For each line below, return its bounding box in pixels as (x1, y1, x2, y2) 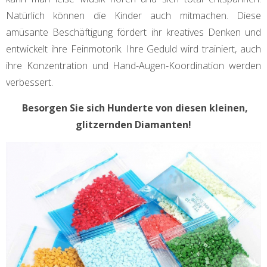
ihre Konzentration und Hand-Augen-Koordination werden (6, 59, 261, 73)
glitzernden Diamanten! (76, 118, 191, 132)
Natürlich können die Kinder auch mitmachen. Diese (6, 9, 261, 23)
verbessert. (6, 76, 53, 89)
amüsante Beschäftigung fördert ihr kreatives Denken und (6, 26, 261, 39)
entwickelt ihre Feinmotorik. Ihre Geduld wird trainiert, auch (6, 42, 261, 56)
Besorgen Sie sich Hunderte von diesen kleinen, (19, 101, 248, 115)
